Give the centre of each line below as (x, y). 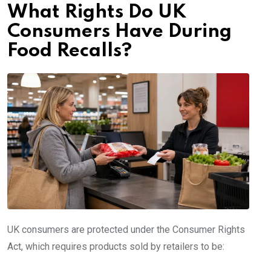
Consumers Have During (119, 32)
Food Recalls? (70, 51)
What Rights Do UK (97, 13)
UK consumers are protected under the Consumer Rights (126, 230)
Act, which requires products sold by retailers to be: (116, 247)
